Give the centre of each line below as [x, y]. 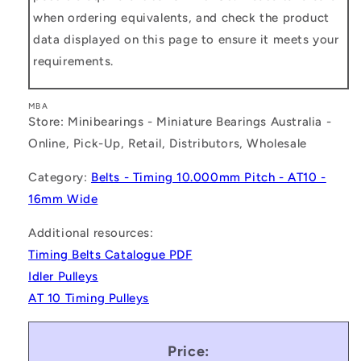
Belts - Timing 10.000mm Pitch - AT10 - [209, 177]
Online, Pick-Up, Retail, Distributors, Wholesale [168, 143]
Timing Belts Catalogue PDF [110, 254]
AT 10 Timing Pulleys [89, 298]
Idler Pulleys [63, 276]
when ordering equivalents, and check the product [181, 17]
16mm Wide [63, 199]
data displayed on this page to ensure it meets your [186, 39]
